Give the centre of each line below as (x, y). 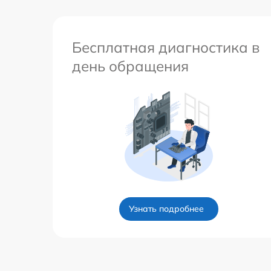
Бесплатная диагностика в (166, 47)
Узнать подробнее (166, 208)
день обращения (130, 66)
